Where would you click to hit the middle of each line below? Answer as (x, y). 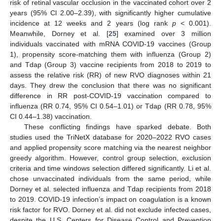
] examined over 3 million (164, 33)
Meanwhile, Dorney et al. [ (59, 33)
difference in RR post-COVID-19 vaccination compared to (110, 95)
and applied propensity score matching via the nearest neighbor (110, 147)
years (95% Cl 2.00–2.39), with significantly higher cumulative (110, 13)
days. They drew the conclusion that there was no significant (110, 85)
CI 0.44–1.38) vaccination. (51, 116)
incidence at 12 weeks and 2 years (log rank (91, 23)
